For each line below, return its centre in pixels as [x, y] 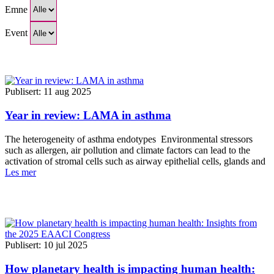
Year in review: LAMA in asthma [88, 115]
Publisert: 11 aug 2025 [48, 92]
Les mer [20, 172]
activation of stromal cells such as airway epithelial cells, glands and [135, 161]
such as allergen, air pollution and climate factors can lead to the [128, 150]
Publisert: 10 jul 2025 [46, 245]
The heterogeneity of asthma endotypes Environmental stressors [129, 139]
